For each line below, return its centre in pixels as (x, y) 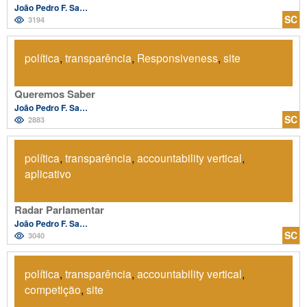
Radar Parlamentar (59, 209)
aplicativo (48, 173)
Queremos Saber (55, 94)
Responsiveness (177, 57)
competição (53, 289)
